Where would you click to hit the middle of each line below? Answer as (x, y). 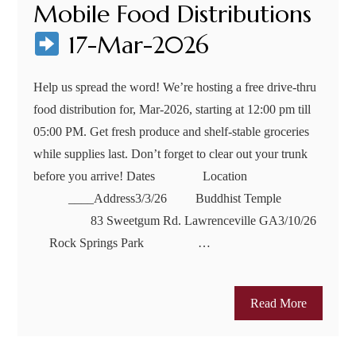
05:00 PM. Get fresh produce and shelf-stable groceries (172, 132)
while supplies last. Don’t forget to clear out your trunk (171, 154)
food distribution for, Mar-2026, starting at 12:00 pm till (172, 110)
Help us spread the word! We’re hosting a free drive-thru (175, 87)
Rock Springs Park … (122, 243)
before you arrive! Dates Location (177, 176)
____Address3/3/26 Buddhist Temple (175, 199)
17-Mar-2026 (135, 45)
